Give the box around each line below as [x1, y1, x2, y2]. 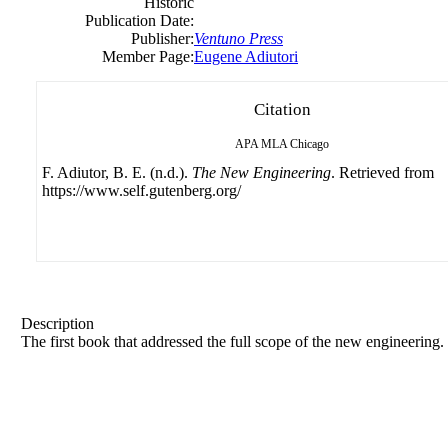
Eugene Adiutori [194, 48, 298, 65]
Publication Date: [85, 12, 194, 29]
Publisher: [131, 30, 194, 47]
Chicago [290, 137, 329, 151]
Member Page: [102, 48, 194, 65]
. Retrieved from [331, 164, 434, 181]
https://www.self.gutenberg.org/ [42, 182, 241, 199]
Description [21, 315, 94, 332]
